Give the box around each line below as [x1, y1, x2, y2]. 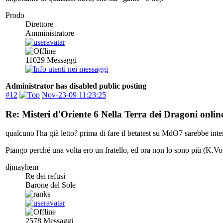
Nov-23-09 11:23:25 [42, 90, 106, 99]
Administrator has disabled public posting [5, 81, 146, 90]
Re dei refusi [25, 172, 65, 181]
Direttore [25, 19, 53, 28]
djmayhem [5, 163, 38, 172]
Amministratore [25, 28, 74, 37]
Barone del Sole [25, 181, 76, 190]
